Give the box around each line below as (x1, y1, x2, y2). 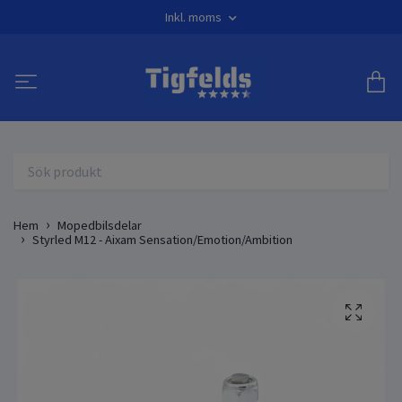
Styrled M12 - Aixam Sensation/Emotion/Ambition (32, 231, 293, 248)
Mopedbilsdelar (57, 216, 142, 233)
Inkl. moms (165, 9, 224, 25)
